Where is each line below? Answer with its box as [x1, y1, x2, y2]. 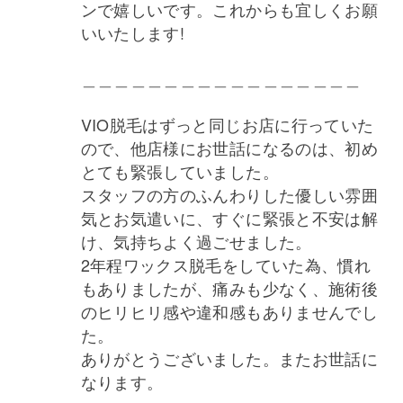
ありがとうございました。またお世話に [80, 345, 379, 370]
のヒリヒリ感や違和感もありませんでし [80, 299, 379, 323]
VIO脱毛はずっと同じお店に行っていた [80, 112, 374, 136]
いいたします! [80, 20, 185, 44]
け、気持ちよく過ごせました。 [80, 228, 312, 253]
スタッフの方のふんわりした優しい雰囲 [80, 182, 379, 206]
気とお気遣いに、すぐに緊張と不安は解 [80, 205, 379, 229]
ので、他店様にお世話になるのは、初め [80, 135, 379, 159]
